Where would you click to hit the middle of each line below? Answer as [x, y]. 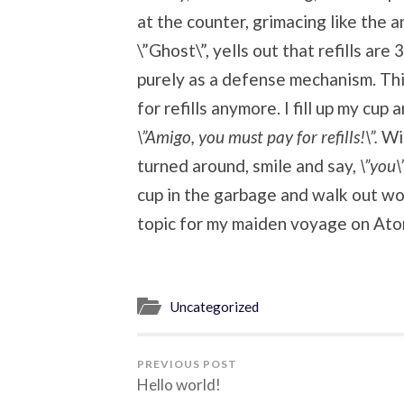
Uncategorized [214, 307]
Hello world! [179, 385]
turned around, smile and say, [248, 165]
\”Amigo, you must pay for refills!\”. [259, 136]
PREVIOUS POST [187, 364]
